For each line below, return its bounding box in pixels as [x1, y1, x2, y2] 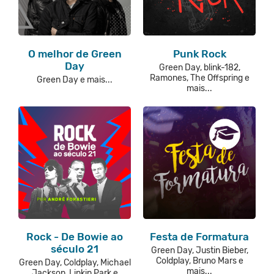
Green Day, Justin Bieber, [150, 245, 248, 256]
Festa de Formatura [150, 231, 249, 243]
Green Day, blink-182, [158, 62, 240, 73]
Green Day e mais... [37, 74, 113, 85]
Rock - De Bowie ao [26, 231, 123, 243]
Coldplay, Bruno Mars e [155, 256, 243, 267]
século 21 [51, 243, 98, 256]
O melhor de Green [28, 47, 122, 60]
